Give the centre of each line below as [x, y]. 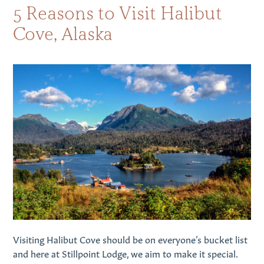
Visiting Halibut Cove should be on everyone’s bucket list [131, 238]
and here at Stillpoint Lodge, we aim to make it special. [126, 253]
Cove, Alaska [63, 34]
